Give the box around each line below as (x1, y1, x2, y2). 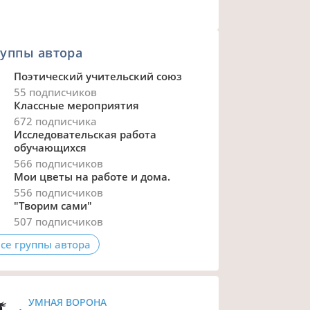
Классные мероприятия (13, 98, 139, 113)
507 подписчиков (13, 215, 103, 229)
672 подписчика (13, 114, 97, 129)
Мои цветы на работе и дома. (13, 170, 170, 184)
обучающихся (13, 140, 86, 155)
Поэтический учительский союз (13, 69, 182, 84)
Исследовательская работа (13, 127, 156, 142)
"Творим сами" (13, 199, 92, 213)
